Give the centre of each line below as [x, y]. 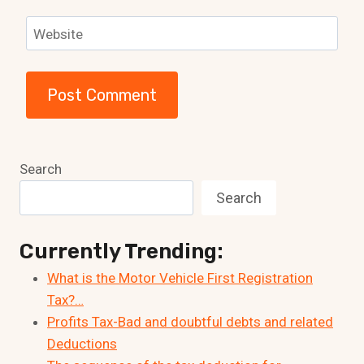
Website [58, 34]
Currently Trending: [121, 252]
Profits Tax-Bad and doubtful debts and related [190, 322]
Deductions [82, 344]
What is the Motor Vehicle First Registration [180, 278]
